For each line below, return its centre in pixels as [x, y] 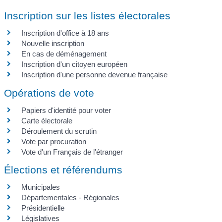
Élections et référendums [63, 169]
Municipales [41, 187]
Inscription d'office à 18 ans [65, 33]
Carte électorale [47, 120]
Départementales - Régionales [71, 197]
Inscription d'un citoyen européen [75, 64]
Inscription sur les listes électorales [87, 16]
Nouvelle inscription [53, 44]
